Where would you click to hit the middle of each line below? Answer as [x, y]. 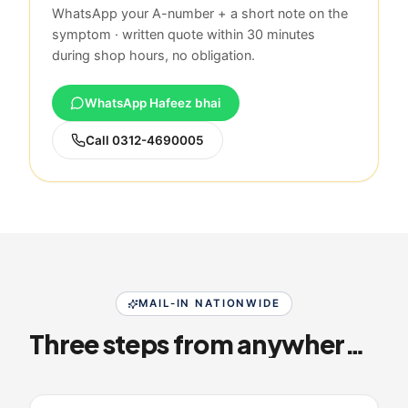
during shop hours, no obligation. [153, 56]
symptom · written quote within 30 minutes [184, 35]
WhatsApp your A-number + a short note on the [200, 14]
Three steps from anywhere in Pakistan [355, 344]
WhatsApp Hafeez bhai [153, 103]
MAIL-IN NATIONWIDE [209, 304]
